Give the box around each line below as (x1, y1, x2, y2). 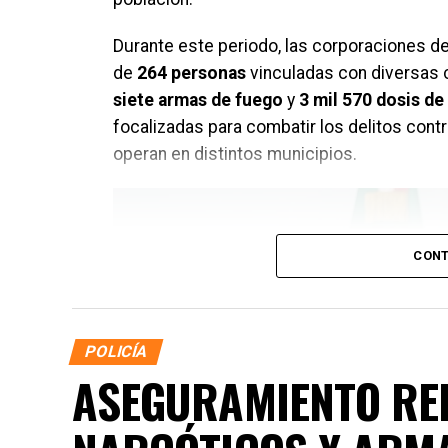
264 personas (137, 62, 246, 83)
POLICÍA (82, 341, 150, 361)
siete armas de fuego (113, 89, 283, 110)
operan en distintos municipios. (113, 143, 357, 164)
